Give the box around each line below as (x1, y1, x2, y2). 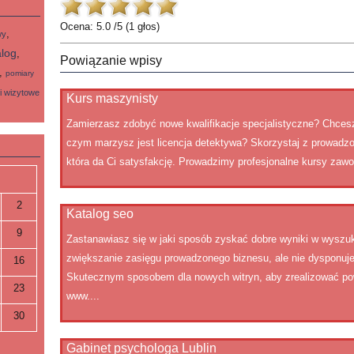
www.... (66, 290, 100, 302)
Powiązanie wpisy (59, 54, 162, 67)
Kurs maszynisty (66, 92, 158, 105)
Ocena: (59, 21, 96, 32)
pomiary (6, 69, 34, 77)
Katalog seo (66, 207, 134, 220)
